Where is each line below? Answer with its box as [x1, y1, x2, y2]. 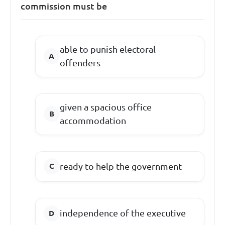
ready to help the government [59, 161, 182, 171]
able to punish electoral [59, 44, 156, 55]
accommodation [59, 116, 126, 126]
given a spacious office [59, 102, 152, 113]
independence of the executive [59, 208, 186, 218]
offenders [59, 58, 100, 68]
